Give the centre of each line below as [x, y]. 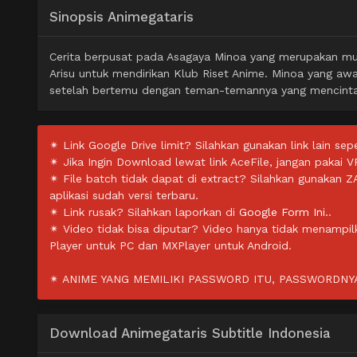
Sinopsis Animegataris [122, 17]
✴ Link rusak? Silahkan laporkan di [144, 212]
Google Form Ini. [284, 212]
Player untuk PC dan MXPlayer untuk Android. [171, 246]
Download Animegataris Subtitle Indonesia [190, 333]
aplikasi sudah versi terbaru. [124, 196]
